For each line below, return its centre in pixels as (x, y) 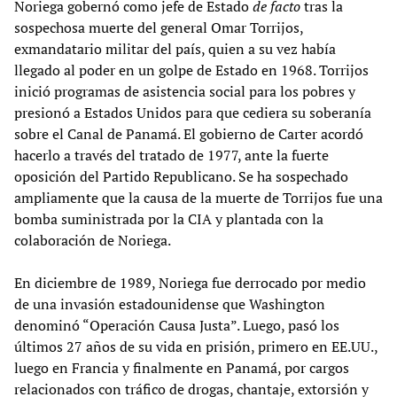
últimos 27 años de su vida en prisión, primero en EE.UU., (196, 346)
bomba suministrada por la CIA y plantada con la (169, 218)
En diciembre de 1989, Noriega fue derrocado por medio (190, 282)
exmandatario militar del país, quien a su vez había (175, 48)
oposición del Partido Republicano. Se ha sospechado (181, 176)
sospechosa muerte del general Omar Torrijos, (159, 27)
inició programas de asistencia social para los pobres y (185, 91)
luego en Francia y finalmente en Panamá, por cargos (182, 367)
